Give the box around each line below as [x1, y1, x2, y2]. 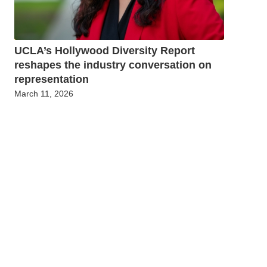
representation [14, 73, 89, 86]
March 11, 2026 [14, 89, 73, 99]
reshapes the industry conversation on [14, 59, 212, 72]
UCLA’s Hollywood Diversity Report [14, 45, 195, 57]
